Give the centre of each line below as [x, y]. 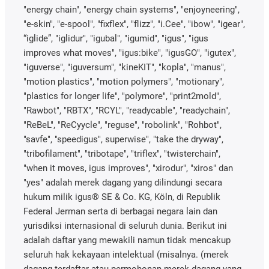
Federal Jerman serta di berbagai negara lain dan [120, 211]
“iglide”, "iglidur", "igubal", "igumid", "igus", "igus [116, 38]
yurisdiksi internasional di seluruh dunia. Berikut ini [125, 225]
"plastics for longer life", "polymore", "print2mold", [122, 96]
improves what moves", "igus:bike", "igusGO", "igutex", [130, 53]
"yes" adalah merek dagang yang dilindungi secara [123, 182]
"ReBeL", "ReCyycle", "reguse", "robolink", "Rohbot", [122, 125]
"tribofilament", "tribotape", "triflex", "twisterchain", [122, 153]
